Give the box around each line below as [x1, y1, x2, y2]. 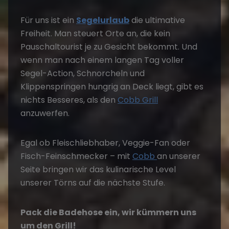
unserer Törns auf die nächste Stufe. [20, 177, 165, 189]
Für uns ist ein [20, 14, 76, 26]
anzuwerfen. [20, 107, 70, 119]
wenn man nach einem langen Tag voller [20, 54, 184, 66]
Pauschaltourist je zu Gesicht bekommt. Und [20, 41, 197, 53]
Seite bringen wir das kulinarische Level [20, 164, 176, 175]
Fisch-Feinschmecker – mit [20, 150, 132, 162]
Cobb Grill [118, 94, 158, 106]
